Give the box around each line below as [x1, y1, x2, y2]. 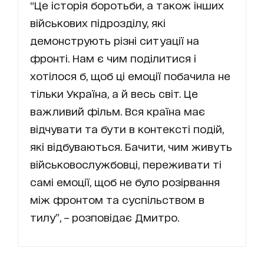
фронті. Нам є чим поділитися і [30, 52, 196, 64]
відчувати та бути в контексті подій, [30, 123, 224, 135]
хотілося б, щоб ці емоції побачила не [30, 70, 230, 82]
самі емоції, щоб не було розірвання [30, 176, 220, 188]
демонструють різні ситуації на [30, 34, 199, 47]
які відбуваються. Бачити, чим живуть [30, 140, 232, 153]
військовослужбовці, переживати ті [30, 158, 222, 170]
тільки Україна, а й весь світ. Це [30, 87, 198, 100]
